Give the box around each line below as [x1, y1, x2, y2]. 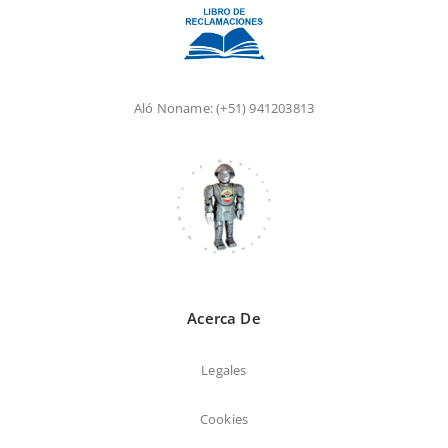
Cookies [199, 410, 249, 429]
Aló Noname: [133, 98, 217, 117]
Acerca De [187, 308, 261, 329]
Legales [201, 361, 247, 380]
